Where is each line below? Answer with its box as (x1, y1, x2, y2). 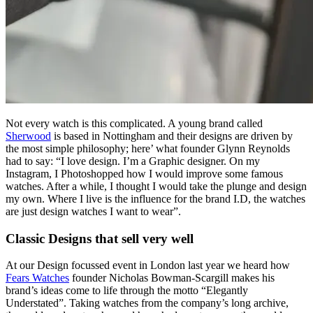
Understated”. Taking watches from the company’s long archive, (6, 297, 289, 310)
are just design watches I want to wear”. (6, 205, 181, 218)
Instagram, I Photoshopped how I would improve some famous (6, 168, 283, 180)
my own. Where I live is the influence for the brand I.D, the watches (6, 193, 305, 205)
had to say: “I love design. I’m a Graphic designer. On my (6, 155, 260, 168)
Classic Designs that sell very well (6, 231, 194, 246)
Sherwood (6, 130, 51, 143)
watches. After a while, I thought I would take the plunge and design (6, 180, 307, 193)
